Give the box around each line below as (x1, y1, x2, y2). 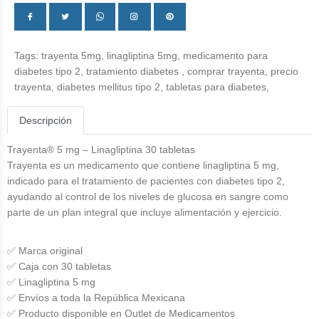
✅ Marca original (7, 245, 83, 256)
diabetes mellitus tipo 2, (57, 81, 166, 93)
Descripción (19, 115, 72, 126)
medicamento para (183, 50, 268, 61)
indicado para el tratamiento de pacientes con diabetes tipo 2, (7, 175, 285, 187)
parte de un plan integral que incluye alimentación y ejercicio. (7, 206, 282, 218)
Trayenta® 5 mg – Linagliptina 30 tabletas (7, 144, 195, 155)
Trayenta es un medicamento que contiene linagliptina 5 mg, (7, 159, 279, 171)
